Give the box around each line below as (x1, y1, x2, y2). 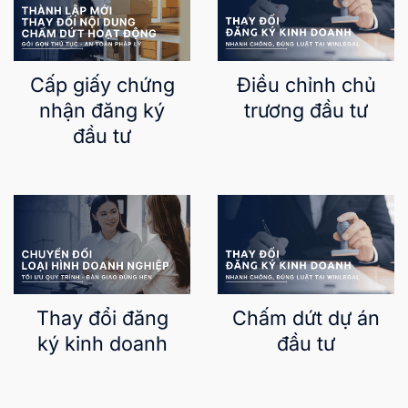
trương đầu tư (244, 98, 368, 123)
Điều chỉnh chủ (236, 73, 376, 97)
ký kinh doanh (36, 331, 168, 356)
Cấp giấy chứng (29, 73, 175, 97)
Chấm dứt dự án (232, 306, 380, 331)
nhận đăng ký (39, 98, 165, 123)
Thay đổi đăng (36, 306, 168, 331)
